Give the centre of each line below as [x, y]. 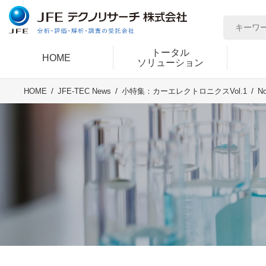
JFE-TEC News [84, 91]
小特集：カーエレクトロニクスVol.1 [184, 91]
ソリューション [171, 63]
